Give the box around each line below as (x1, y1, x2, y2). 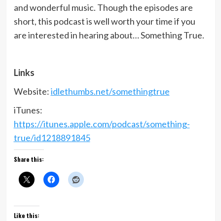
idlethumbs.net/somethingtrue (50, 85, 170, 97)
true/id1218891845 (13, 132, 90, 143)
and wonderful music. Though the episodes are (13, 1, 193, 13)
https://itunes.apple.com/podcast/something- (13, 118, 190, 129)
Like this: (13, 211, 39, 220)
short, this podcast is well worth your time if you (13, 15, 195, 27)
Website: (13, 85, 51, 97)
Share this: (13, 154, 44, 163)
